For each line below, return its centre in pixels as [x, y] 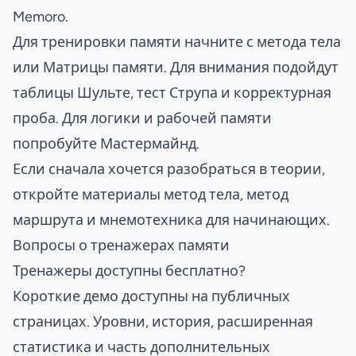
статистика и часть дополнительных [141, 347]
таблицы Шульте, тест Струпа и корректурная [172, 93]
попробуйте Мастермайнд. [106, 143]
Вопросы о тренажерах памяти [121, 245]
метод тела [202, 194]
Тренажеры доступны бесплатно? [129, 271]
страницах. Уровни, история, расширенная [163, 321]
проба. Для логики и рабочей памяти [142, 118]
